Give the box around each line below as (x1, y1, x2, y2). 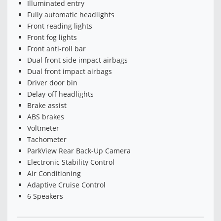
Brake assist (27, 101, 67, 110)
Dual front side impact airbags (27, 55, 128, 65)
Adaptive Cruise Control (27, 180, 106, 190)
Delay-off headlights (27, 89, 94, 99)
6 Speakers (27, 191, 63, 201)
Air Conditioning (27, 169, 81, 179)
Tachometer (27, 135, 67, 145)
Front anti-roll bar (27, 44, 86, 54)
